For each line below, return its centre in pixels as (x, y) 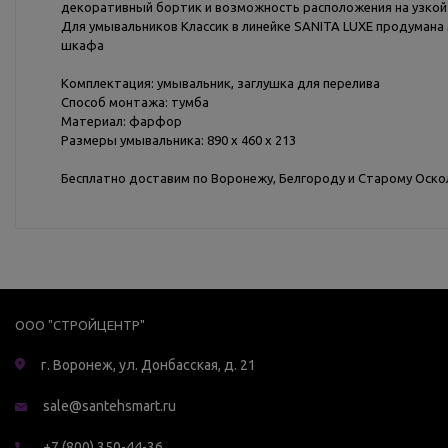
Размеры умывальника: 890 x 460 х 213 (178, 140)
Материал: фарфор (121, 121)
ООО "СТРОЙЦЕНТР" (80, 325)
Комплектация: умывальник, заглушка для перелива (220, 83)
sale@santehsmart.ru (109, 406)
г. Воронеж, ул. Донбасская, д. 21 (148, 365)
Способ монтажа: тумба (135, 102)
